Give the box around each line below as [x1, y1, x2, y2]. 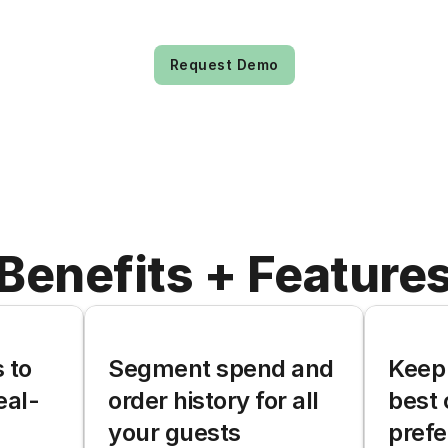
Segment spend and [108, 354, 334, 383]
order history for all [108, 386, 319, 415]
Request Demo [169, 56, 279, 73]
